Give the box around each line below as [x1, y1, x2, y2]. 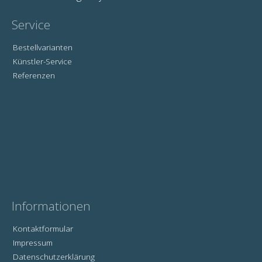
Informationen [12, 197, 91, 214]
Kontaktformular [12, 222, 73, 234]
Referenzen [12, 70, 55, 81]
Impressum [12, 237, 53, 249]
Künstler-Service [12, 55, 72, 67]
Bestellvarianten [12, 41, 73, 53]
